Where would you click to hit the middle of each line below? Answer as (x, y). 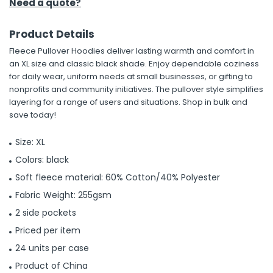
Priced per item (48, 230)
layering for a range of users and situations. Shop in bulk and (128, 102)
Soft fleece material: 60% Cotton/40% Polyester (118, 177)
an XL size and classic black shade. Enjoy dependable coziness (134, 64)
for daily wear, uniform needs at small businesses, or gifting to (131, 76)
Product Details (52, 34)
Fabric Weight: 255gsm (63, 195)
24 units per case (52, 248)
